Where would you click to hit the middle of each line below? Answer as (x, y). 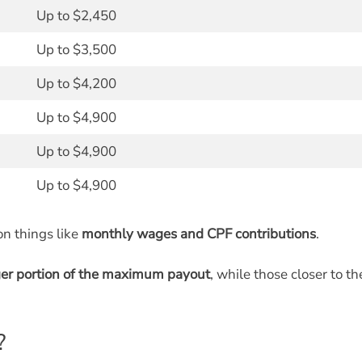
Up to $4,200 (76, 84)
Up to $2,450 (76, 16)
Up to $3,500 (76, 50)
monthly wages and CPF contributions (199, 234)
